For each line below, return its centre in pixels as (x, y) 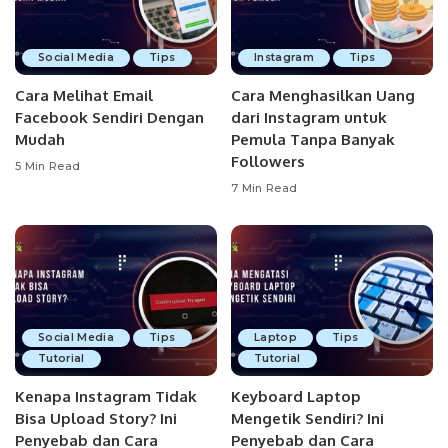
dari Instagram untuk (309, 117)
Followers (268, 161)
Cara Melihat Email (84, 95)
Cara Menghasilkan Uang (323, 95)
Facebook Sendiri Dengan (109, 117)
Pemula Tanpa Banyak (313, 139)
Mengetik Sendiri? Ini (307, 418)
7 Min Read (264, 188)
